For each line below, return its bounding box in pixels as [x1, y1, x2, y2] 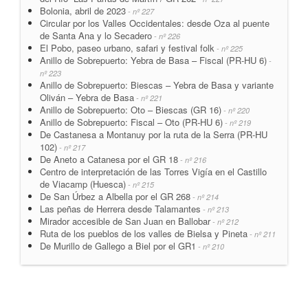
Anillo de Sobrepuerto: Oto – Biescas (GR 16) [40, 102, 221, 116]
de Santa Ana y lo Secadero [40, 28, 152, 42]
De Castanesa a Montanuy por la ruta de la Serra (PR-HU [40, 127, 267, 141]
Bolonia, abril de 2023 [40, 3, 126, 17]
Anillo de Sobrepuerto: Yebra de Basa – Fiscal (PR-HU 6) [40, 53, 267, 67]
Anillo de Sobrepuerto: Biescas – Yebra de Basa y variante [40, 78, 274, 91]
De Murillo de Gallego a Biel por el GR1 [40, 239, 196, 252]
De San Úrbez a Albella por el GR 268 [40, 189, 190, 203]
